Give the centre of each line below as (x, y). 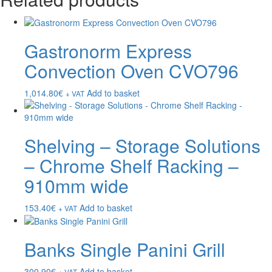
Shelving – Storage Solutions (142, 145)
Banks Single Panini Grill (125, 250)
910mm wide (76, 185)
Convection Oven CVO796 (131, 70)
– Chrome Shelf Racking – (131, 165)
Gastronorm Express (108, 50)
